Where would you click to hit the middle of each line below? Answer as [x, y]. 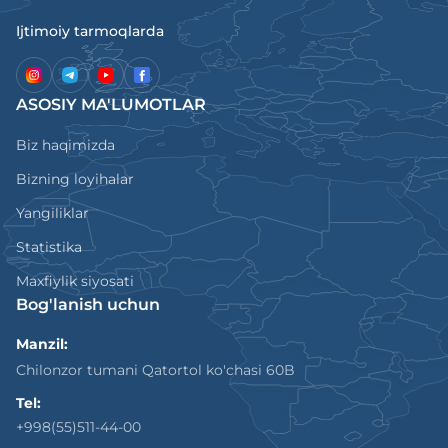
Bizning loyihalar [75, 179]
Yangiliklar [52, 213]
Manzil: [42, 344]
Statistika [49, 247]
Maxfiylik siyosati [75, 281]
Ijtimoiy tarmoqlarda [90, 31]
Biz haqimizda [65, 145]
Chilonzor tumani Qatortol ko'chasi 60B [155, 370]
